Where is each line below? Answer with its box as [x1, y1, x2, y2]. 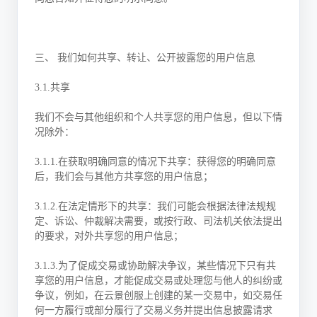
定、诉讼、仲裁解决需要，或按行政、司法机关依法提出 [35, 216, 282, 226]
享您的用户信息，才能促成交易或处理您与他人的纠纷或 [35, 275, 282, 286]
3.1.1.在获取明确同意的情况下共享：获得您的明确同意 [35, 156, 276, 167]
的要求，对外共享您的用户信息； [35, 231, 183, 241]
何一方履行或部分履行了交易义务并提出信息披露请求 [35, 305, 272, 316]
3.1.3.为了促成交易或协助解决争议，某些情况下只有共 [35, 260, 276, 271]
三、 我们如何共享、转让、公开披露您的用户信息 [35, 52, 255, 63]
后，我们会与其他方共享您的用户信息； [35, 171, 213, 182]
